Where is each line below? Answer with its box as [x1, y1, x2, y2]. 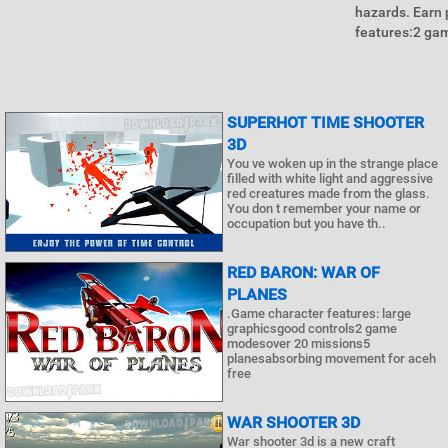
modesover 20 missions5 [227, 336, 370, 351]
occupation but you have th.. [227, 216, 386, 231]
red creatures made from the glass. [227, 186, 430, 201]
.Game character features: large [227, 306, 411, 321]
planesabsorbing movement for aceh [227, 351, 436, 366]
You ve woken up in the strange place [227, 156, 438, 171]
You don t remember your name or [227, 201, 421, 216]
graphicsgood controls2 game [227, 321, 397, 336]
